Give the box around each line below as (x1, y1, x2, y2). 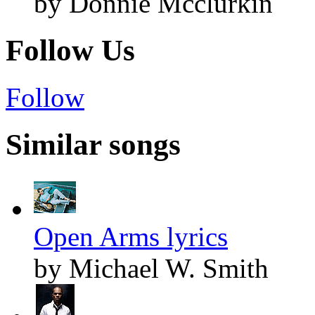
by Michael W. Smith (34, 252, 269, 283)
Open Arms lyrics (34, 221, 228, 252)
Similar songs (6, 127, 181, 161)
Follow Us (6, 34, 135, 67)
